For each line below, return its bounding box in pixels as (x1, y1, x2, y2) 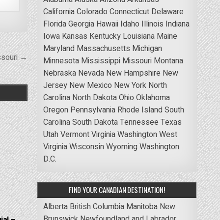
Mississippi (81, 55, 120, 67)
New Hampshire (106, 67, 161, 79)
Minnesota (43, 55, 79, 67)
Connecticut (109, 5, 149, 18)
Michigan (132, 42, 162, 55)
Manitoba (126, 200, 158, 213)
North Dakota (72, 91, 117, 104)
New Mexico (69, 79, 112, 91)
